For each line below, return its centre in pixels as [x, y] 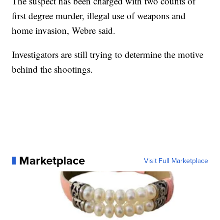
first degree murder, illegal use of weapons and [99, 16]
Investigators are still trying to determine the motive [108, 55]
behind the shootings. [53, 69]
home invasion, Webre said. [64, 30]
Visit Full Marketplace [176, 161]
